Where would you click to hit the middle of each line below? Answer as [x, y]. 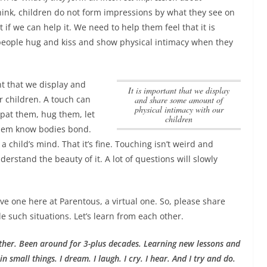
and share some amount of [179, 100]
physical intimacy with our [179, 110]
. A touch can [65, 99]
